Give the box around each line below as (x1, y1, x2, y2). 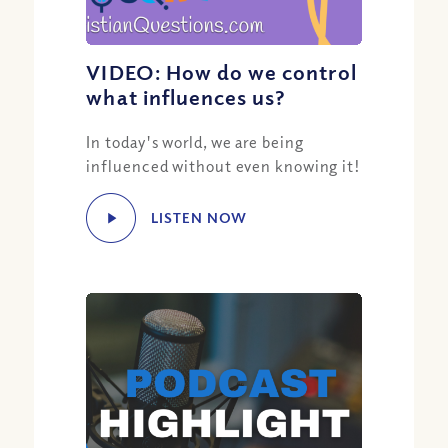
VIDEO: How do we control (86, 58, 357, 85)
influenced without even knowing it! (86, 155, 361, 176)
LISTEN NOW (151, 208, 247, 226)
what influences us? (86, 83, 287, 110)
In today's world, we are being (86, 131, 304, 152)
